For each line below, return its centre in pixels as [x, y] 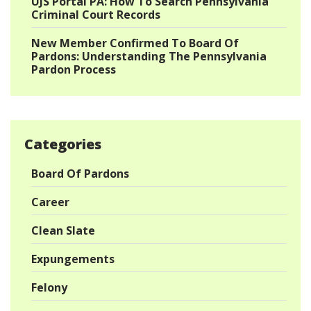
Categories [63, 144]
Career [50, 202]
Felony [49, 287]
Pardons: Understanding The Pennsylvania [149, 56]
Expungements [73, 259]
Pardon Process [75, 69]
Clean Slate [63, 230]
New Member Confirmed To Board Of [135, 43]
